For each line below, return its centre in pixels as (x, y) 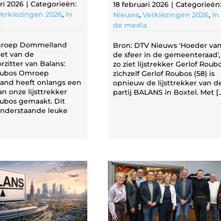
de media (130, 25)
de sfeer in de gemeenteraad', (166, 55)
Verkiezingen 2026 (176, 15)
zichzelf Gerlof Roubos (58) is (164, 73)
